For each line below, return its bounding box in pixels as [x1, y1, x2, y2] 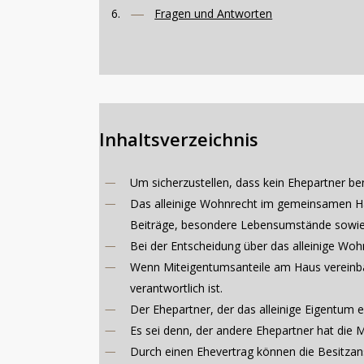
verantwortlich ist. [130, 279, 223, 296]
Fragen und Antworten [154, 5, 273, 21]
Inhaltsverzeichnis [99, 126, 259, 151]
